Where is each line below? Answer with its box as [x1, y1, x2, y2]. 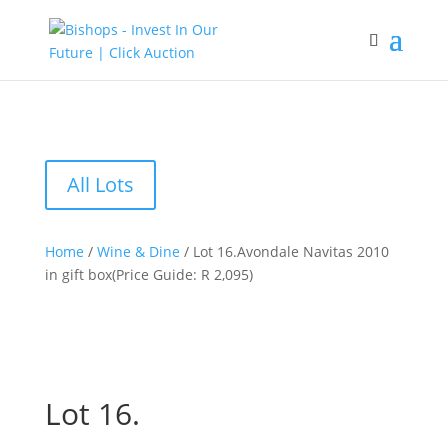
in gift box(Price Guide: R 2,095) [44, 265, 253, 284]
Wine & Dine [96, 242, 180, 261]
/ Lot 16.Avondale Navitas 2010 [179, 242, 389, 261]
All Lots [66, 171, 134, 198]
